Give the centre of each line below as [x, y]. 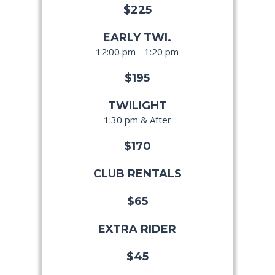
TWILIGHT [137, 106]
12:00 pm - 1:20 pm [137, 52]
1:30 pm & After [137, 120]
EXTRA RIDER [137, 229]
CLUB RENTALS [137, 174]
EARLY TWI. [137, 38]
